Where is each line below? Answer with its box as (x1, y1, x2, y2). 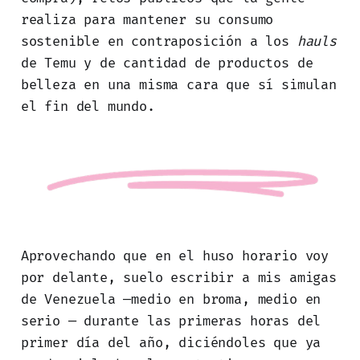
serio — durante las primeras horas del (20, 313, 321, 329)
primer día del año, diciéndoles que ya (20, 334, 321, 351)
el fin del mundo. (20, 97, 155, 115)
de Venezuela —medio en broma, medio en (20, 291, 321, 308)
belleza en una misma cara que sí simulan (20, 76, 337, 93)
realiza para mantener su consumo (20, 10, 274, 28)
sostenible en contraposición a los (20, 32, 297, 50)
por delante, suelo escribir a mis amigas (20, 269, 337, 286)
